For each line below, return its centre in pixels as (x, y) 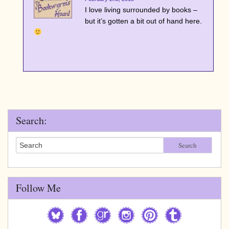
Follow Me (38, 188)
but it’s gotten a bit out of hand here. (143, 21)
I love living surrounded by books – (141, 9)
